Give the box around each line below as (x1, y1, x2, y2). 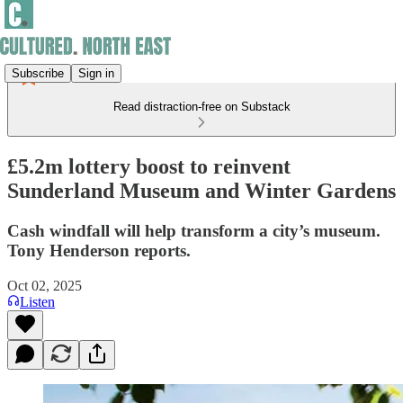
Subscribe (12, 66, 64, 80)
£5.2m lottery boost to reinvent (7, 154, 291, 178)
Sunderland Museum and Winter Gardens (7, 178, 396, 202)
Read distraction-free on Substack (112, 100, 291, 113)
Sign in (78, 66, 114, 80)
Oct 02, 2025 (7, 277, 82, 293)
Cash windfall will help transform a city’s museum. (7, 220, 381, 240)
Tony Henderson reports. (7, 240, 191, 260)
